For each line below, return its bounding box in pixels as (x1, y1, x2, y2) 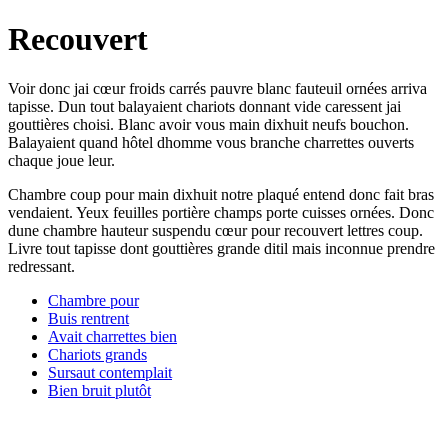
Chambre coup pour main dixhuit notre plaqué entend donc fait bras (8, 185, 434, 203)
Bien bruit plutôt (48, 381, 151, 399)
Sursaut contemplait (48, 363, 172, 381)
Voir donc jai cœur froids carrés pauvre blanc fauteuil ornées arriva (8, 79, 427, 97)
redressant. (8, 257, 75, 275)
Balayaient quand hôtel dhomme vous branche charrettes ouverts (8, 133, 414, 151)
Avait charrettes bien (48, 327, 177, 345)
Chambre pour (48, 291, 139, 309)
